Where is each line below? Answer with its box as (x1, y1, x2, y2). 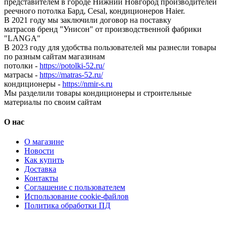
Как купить (24, 156, 64, 165)
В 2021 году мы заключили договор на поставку (4, 15, 171, 24)
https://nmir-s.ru (62, 79, 112, 88)
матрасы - (4, 70, 40, 79)
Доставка (24, 165, 56, 174)
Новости (24, 146, 54, 156)
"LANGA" (4, 33, 43, 43)
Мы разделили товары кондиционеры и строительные (4, 88, 192, 97)
